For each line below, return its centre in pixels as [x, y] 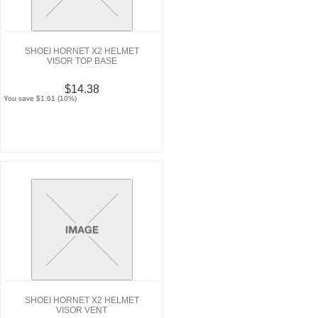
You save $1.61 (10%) [40, 99]
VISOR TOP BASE [82, 61]
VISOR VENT [82, 311]
